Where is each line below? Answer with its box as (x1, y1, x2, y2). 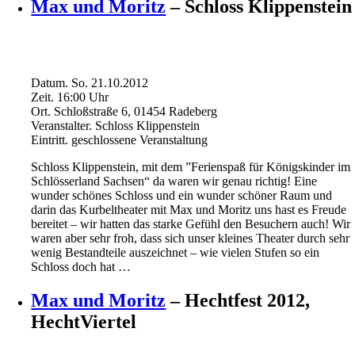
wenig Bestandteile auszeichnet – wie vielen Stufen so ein (31, 245, 320, 259)
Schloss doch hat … (31, 259, 132, 273)
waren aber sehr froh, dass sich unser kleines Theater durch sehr (31, 231, 350, 245)
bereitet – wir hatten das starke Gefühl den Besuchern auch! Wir (31, 216, 351, 231)
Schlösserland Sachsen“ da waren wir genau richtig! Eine (31, 174, 318, 188)
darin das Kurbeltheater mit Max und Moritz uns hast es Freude (31, 202, 347, 216)
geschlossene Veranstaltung (68, 132, 208, 147)
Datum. (31, 75, 69, 90)
